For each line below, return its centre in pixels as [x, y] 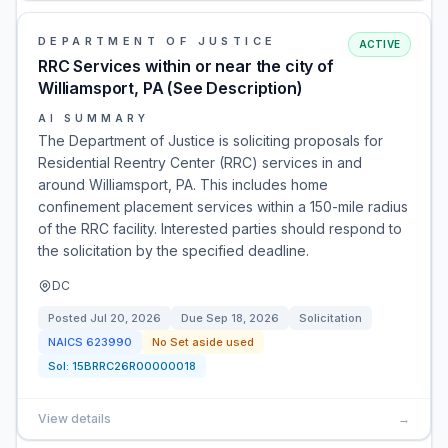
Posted [69, 318]
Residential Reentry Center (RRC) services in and [200, 162]
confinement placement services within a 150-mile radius [223, 206]
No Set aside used [203, 342]
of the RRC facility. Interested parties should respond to [220, 228]
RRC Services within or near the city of [186, 66]
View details [74, 418]
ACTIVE [379, 44]
